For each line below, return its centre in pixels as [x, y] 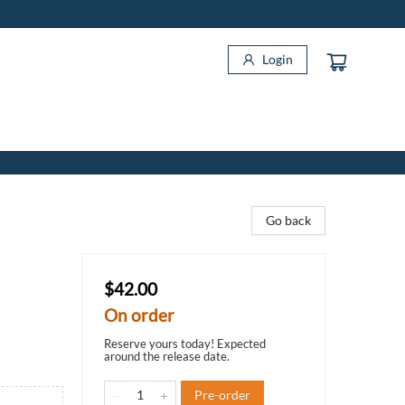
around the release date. [167, 356]
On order [139, 315]
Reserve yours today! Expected [185, 344]
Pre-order [222, 395]
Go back [288, 220]
